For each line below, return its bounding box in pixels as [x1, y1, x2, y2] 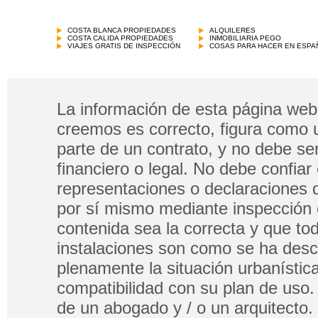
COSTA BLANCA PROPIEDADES [67, 26, 176, 34]
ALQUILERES [209, 26, 256, 34]
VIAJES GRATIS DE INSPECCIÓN [67, 42, 180, 50]
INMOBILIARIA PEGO [209, 34, 281, 42]
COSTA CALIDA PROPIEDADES [67, 34, 173, 42]
